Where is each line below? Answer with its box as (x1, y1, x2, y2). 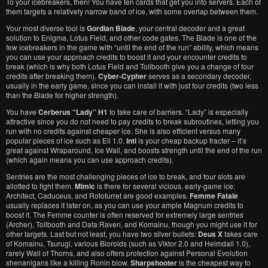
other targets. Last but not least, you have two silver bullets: (6, 229, 198, 239)
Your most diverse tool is (6, 23, 87, 33)
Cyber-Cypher (98, 71, 147, 81)
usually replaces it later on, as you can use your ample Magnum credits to (6, 200, 243, 210)
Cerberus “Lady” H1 (38, 106, 108, 117)
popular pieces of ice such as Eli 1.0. (6, 135, 126, 145)
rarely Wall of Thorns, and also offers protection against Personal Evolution (6, 248, 248, 258)
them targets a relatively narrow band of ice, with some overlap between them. (6, 6, 258, 16)
